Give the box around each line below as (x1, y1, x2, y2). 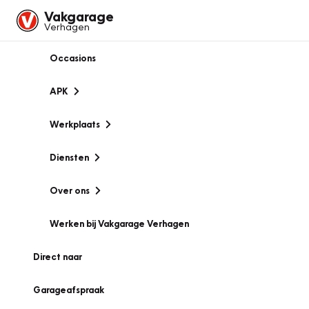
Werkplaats (50, 119, 100, 130)
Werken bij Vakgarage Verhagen (50, 218, 189, 229)
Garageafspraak (33, 284, 104, 295)
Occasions (50, 52, 96, 63)
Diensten (50, 152, 89, 163)
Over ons (50, 185, 90, 196)
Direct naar (33, 251, 82, 262)
